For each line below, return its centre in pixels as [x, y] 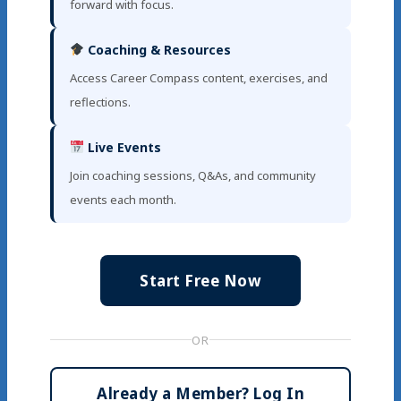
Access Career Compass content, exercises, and [199, 77]
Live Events [122, 147]
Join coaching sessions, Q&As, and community [193, 175]
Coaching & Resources [157, 49]
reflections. [100, 102]
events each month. [123, 199]
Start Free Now [200, 280]
